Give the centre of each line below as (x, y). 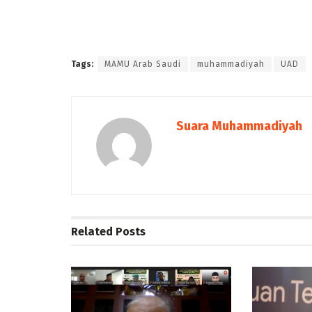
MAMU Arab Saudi (143, 64)
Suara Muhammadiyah (239, 126)
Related (92, 231)
